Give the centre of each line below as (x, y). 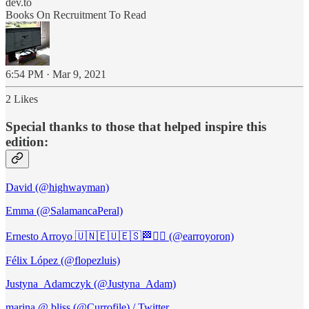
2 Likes (22, 99)
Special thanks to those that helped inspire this (136, 127)
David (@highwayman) (57, 188)
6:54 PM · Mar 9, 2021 (56, 74)
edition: (27, 142)
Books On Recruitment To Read (76, 15)
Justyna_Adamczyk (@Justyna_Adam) (91, 284)
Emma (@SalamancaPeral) (64, 211)
